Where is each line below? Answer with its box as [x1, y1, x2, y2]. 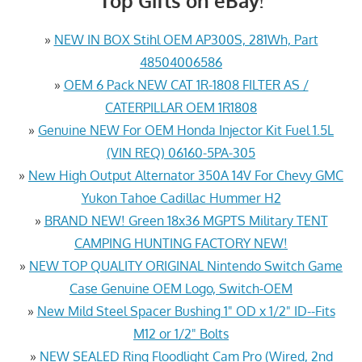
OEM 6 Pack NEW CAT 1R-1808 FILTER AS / [63, 76, 309, 93]
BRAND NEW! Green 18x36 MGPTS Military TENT [44, 212, 328, 229]
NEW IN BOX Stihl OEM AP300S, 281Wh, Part [53, 31, 318, 48]
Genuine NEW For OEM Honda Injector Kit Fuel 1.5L [38, 121, 334, 138]
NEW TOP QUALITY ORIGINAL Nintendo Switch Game [29, 257, 343, 274]
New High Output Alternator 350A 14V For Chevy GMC [28, 166, 343, 183]
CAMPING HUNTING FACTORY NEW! [74, 234, 288, 251]
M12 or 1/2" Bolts [133, 325, 229, 342]
